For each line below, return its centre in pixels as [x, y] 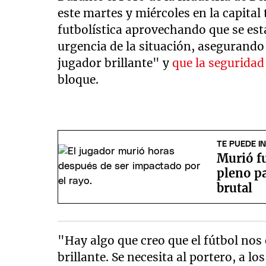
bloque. [78, 80]
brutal [235, 188]
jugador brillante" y [115, 63]
